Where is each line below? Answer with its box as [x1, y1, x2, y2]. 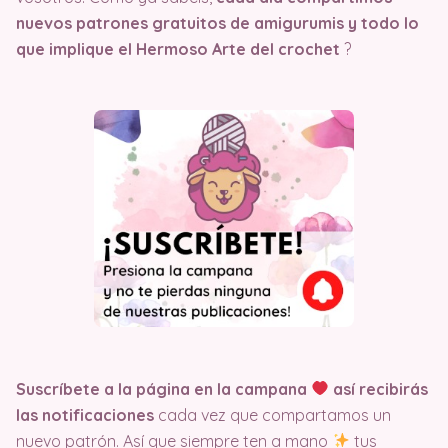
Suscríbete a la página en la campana [16, 378, 311, 399]
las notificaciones [16, 404, 154, 425]
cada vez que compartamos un [154, 404, 391, 425]
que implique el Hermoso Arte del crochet [16, 38, 344, 59]
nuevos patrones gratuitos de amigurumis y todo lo [16, 12, 419, 33]
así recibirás [329, 378, 429, 399]
